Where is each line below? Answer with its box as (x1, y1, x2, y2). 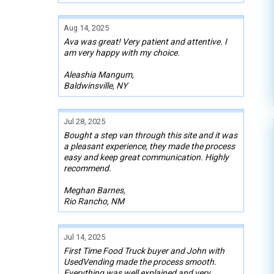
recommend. (64, 163, 111, 173)
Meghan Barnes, (64, 185, 125, 195)
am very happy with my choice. (64, 47, 180, 57)
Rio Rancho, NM (64, 196, 124, 206)
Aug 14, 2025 (64, 23, 109, 32)
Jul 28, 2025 (64, 116, 105, 126)
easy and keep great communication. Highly (64, 152, 229, 162)
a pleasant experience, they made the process (64, 141, 235, 151)
